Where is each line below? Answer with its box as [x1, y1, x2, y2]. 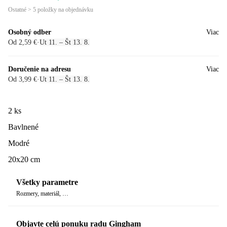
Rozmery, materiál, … [16, 190, 68, 198]
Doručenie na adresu [8, 65, 71, 73]
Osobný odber [8, 28, 51, 36]
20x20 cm [8, 155, 40, 164]
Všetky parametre [16, 178, 78, 187]
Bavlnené [8, 122, 39, 131]
